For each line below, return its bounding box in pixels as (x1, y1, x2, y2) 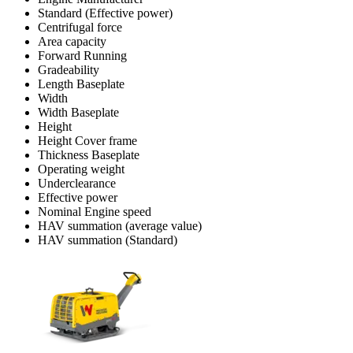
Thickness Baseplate (38, 147, 139, 162)
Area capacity (38, 34, 106, 48)
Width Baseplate (38, 105, 119, 119)
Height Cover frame (38, 133, 137, 147)
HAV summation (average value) (38, 218, 202, 232)
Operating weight (38, 162, 124, 176)
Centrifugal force (38, 20, 122, 34)
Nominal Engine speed (38, 204, 151, 218)
